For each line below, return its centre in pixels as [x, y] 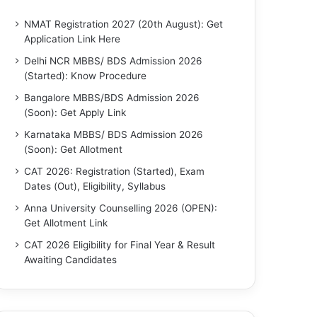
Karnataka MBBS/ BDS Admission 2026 [114, 134]
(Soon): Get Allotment [74, 149]
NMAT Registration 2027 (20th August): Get [124, 24]
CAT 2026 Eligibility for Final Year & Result [120, 245]
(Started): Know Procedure [86, 76]
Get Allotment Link [66, 223]
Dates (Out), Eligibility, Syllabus [95, 186]
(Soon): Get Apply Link [75, 113]
